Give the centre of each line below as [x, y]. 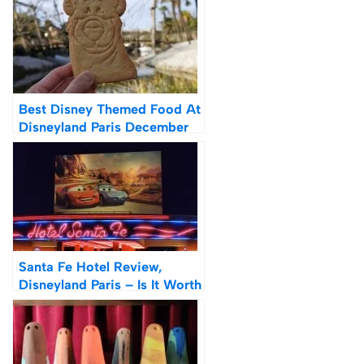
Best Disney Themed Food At [110, 108]
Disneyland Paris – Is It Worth [110, 284]
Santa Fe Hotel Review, [91, 266]
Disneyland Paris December [104, 126]
